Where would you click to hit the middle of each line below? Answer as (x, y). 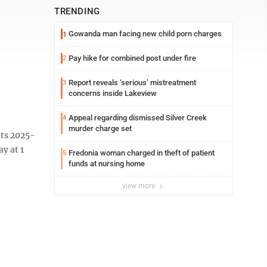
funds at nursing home (107, 164)
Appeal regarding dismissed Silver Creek (138, 118)
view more (139, 186)
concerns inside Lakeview (113, 93)
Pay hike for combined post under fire (132, 58)
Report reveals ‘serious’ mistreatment (132, 83)
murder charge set (100, 128)
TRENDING (77, 11)
